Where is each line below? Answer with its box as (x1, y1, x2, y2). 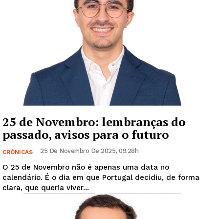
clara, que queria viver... (2, 183, 89, 192)
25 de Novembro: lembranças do (2, 113, 185, 130)
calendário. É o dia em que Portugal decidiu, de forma (2, 173, 199, 182)
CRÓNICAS (2, 148, 33, 155)
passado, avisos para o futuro (2, 126, 169, 142)
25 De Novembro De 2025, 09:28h (40, 147, 138, 154)
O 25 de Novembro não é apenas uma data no (2, 162, 169, 172)
